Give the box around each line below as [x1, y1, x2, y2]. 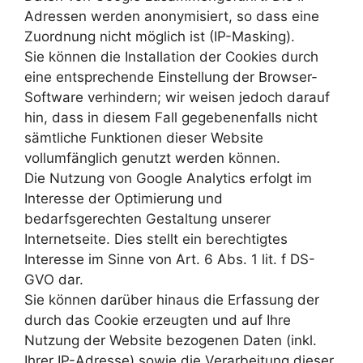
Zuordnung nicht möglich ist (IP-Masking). [24, 28, 295, 45]
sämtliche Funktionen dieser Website [24, 130, 263, 146]
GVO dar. [24, 271, 83, 288]
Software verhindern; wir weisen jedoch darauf [24, 89, 330, 105]
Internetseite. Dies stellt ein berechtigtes [24, 231, 288, 247]
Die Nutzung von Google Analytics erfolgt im [24, 170, 312, 186]
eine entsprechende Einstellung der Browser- [24, 69, 318, 85]
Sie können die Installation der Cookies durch [24, 49, 318, 65]
